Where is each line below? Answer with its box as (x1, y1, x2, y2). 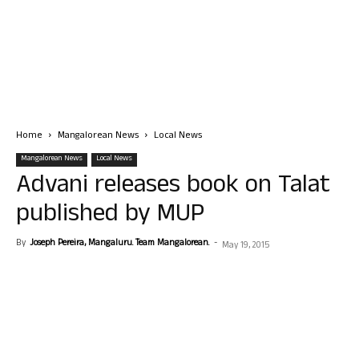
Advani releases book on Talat (16, 166, 330, 208)
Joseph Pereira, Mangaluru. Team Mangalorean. (30, 236, 209, 251)
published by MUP (16, 195, 204, 237)
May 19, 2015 (222, 239, 269, 253)
